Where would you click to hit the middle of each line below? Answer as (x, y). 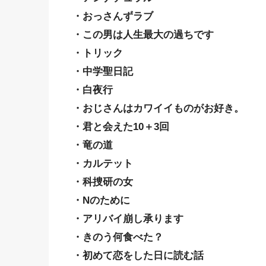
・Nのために (101, 200)
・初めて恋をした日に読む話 (138, 255)
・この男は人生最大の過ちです (143, 34)
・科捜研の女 (103, 182)
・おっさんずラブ (113, 16)
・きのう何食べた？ (118, 237)
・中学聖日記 (103, 71)
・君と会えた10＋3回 (121, 126)
